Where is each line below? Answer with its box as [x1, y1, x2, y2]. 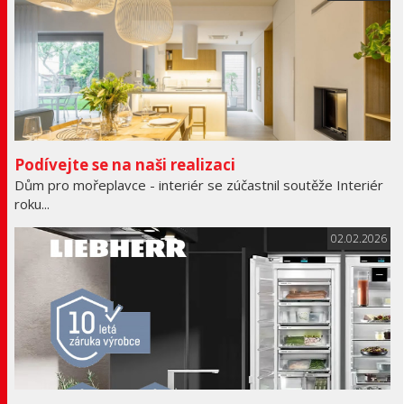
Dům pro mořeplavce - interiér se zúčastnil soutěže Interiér [14, 176, 383, 195]
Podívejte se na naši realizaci [14, 154, 235, 176]
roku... [14, 195, 50, 214]
